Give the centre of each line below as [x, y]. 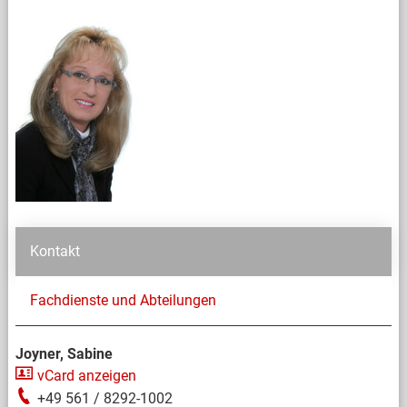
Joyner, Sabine [64, 354]
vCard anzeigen [86, 375]
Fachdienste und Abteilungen [123, 300]
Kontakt [55, 251]
